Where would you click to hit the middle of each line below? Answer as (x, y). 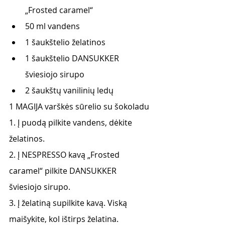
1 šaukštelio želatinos (65, 42)
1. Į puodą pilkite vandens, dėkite (72, 123)
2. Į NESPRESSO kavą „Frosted (65, 155)
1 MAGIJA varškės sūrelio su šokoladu (79, 106)
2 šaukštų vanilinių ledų (69, 90)
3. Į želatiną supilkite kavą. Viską (69, 203)
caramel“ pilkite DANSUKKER (64, 171)
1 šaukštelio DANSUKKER (73, 58)
